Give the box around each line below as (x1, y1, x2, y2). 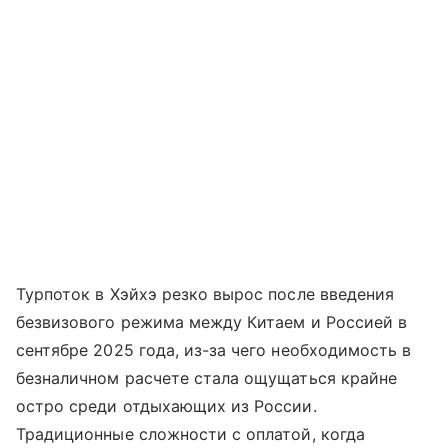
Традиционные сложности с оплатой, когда (16, 424, 365, 445)
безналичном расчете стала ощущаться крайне (16, 368, 398, 389)
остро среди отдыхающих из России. (16, 396, 317, 417)
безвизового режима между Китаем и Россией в (16, 312, 408, 333)
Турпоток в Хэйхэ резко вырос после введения (16, 284, 395, 305)
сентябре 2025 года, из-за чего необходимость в (16, 340, 412, 361)
